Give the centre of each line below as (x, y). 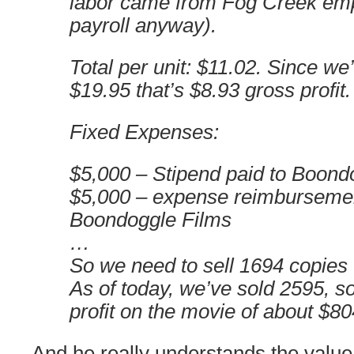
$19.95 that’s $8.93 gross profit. (210, 90)
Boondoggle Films (151, 220)
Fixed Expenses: (144, 132)
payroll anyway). (143, 25)
